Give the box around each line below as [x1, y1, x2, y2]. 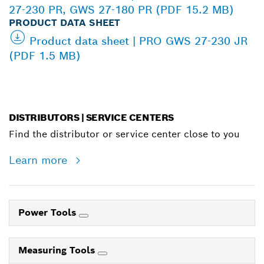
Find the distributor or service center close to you [9, 127, 240, 140]
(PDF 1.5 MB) [9, 48, 81, 62]
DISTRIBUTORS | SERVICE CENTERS [9, 111, 174, 124]
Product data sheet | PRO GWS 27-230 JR [29, 34, 247, 48]
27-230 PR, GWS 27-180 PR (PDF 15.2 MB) [9, 2, 234, 16]
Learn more [9, 153, 71, 167]
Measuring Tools [18, 243, 98, 256]
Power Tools [18, 206, 79, 219]
